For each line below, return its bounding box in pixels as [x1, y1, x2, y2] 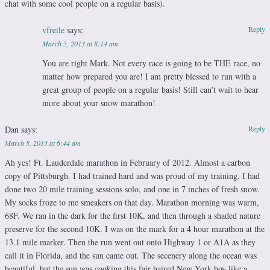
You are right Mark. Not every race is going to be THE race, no [42, 57, 260, 69]
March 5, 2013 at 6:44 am [5, 138, 81, 148]
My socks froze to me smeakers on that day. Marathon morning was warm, [5, 196, 259, 209]
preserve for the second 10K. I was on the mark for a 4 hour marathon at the [5, 223, 265, 235]
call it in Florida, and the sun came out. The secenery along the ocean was [5, 250, 257, 262]
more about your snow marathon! [42, 97, 155, 109]
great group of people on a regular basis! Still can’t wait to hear [42, 84, 259, 96]
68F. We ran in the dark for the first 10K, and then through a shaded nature [5, 210, 260, 222]
